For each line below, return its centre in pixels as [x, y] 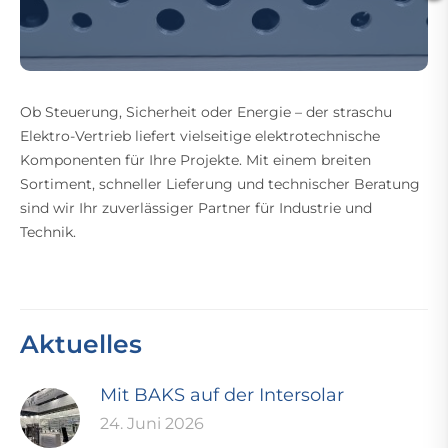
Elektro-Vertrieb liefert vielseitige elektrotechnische [200, 136]
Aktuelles [81, 344]
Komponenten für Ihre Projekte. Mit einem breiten [195, 160]
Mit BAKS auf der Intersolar [222, 395]
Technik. [48, 232]
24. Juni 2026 [152, 423]
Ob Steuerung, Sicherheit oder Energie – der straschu [206, 112]
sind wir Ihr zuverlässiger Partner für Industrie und [196, 208]
